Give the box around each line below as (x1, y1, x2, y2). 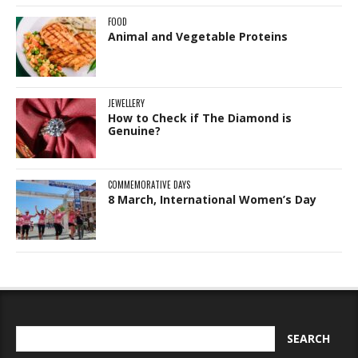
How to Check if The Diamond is (108, 109, 292, 125)
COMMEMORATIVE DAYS (108, 177, 190, 191)
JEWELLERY (108, 96, 145, 109)
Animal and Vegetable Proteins (108, 28, 288, 44)
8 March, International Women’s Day (108, 191, 316, 207)
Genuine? (108, 122, 161, 138)
